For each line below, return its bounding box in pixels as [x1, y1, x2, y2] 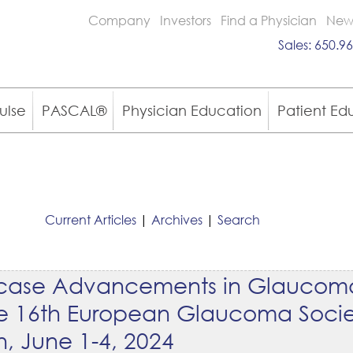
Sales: [278, 36, 314, 53]
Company [88, 12, 150, 28]
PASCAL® [42, 102, 106, 119]
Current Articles [44, 210, 136, 228]
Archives [150, 210, 203, 228]
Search [217, 210, 260, 228]
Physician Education [122, 102, 262, 119]
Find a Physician [221, 12, 317, 28]
